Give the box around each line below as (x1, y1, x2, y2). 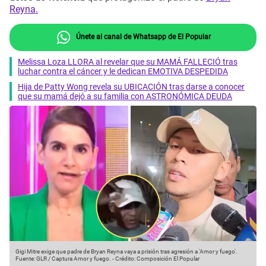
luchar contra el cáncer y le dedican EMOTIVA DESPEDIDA (18, 66, 228, 76)
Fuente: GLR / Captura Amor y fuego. (15, 255, 111, 262)
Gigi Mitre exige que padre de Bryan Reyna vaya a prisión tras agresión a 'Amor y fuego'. (15, 248, 237, 255)
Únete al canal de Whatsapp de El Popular (74, 32, 211, 41)
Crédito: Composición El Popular (115, 255, 199, 262)
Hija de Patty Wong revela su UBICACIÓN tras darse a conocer (18, 81, 245, 91)
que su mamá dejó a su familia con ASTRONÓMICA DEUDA (18, 91, 232, 101)
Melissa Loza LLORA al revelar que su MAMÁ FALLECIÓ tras (18, 56, 237, 66)
